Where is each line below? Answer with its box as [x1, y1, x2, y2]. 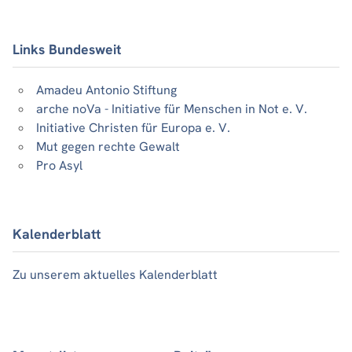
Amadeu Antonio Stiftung [36, 82, 177, 99]
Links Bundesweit [13, 39, 121, 58]
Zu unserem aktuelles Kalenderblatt [13, 266, 218, 284]
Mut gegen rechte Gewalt [36, 138, 180, 156]
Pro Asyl [36, 157, 82, 174]
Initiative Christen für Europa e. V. [36, 119, 230, 137]
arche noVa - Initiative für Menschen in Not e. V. [36, 101, 307, 118]
